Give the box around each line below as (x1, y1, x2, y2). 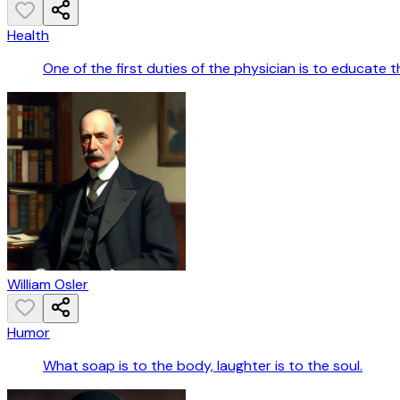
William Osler (7, 275, 88, 295)
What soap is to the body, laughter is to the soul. (43, 356, 362, 376)
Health (7, 26, 49, 46)
